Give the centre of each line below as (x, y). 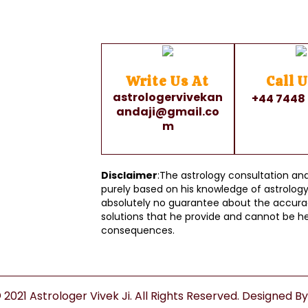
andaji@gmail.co (168, 112)
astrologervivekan (168, 97)
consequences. (138, 230)
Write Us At (168, 81)
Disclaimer (130, 175)
